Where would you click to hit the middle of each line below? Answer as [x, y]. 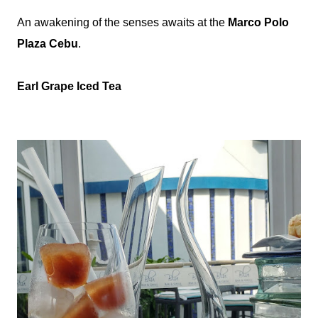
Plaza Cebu [48, 44]
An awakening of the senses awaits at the [122, 22]
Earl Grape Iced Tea [69, 86]
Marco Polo [258, 22]
